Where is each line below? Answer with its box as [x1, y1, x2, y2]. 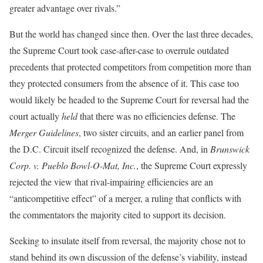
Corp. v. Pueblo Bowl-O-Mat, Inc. [9, 159, 136, 171]
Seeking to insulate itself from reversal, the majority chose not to [9, 234, 245, 247]
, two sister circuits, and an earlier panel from [79, 126, 244, 139]
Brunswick [210, 142, 249, 155]
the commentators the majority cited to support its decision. [9, 208, 226, 221]
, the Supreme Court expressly [136, 159, 247, 171]
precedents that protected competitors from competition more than [9, 60, 251, 73]
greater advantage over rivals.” [9, 1, 120, 14]
